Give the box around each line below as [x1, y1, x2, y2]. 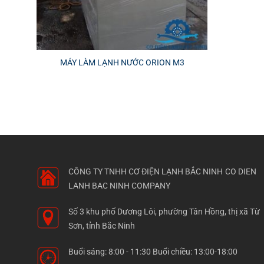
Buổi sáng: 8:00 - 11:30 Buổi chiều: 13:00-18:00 [68, 246, 238, 256]
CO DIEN [225, 166, 257, 177]
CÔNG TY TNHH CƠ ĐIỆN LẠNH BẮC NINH [68, 166, 223, 177]
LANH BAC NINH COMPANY [68, 180, 171, 191]
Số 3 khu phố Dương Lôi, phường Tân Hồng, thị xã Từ [68, 206, 260, 216]
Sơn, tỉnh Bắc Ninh [68, 220, 136, 230]
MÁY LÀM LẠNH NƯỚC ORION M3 [60, 57, 184, 67]
